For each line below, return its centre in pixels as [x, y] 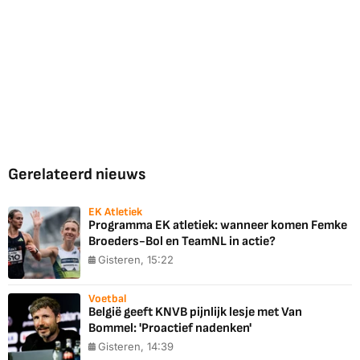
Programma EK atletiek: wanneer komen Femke [218, 226]
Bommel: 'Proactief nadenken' [170, 329]
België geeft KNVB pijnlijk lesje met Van [195, 313]
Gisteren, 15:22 [136, 260]
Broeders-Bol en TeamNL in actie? [182, 242]
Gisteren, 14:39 [136, 347]
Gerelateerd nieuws [77, 175]
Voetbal [107, 299]
